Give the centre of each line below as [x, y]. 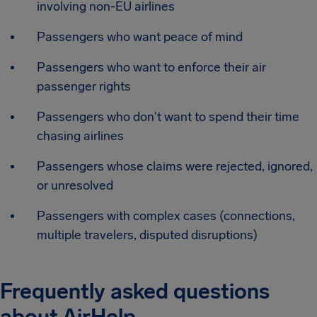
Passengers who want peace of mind [140, 37]
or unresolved [75, 186]
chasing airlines [80, 136]
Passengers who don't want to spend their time [168, 117]
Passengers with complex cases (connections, [166, 216]
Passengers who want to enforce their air [151, 68]
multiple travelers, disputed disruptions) [147, 235]
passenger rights [84, 87]
